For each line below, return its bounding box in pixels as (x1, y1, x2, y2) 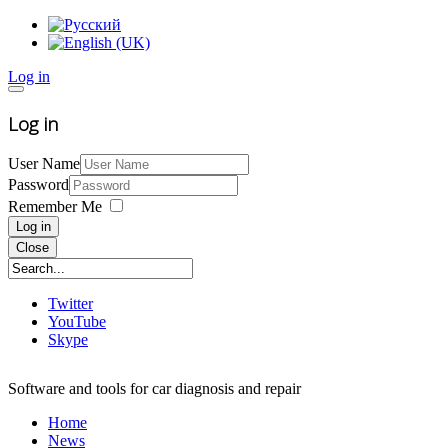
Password (8, 176, 69, 194)
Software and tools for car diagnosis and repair (8, 380, 301, 398)
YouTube (48, 313, 106, 331)
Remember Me (8, 198, 102, 216)
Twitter (48, 295, 93, 313)
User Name (8, 155, 80, 173)
